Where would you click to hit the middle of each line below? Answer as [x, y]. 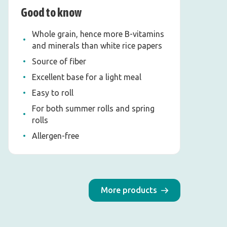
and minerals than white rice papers [97, 46]
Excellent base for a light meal [87, 77]
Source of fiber [59, 62]
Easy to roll [53, 93]
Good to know [51, 13]
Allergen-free [55, 136]
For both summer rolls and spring [93, 109]
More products [129, 190]
